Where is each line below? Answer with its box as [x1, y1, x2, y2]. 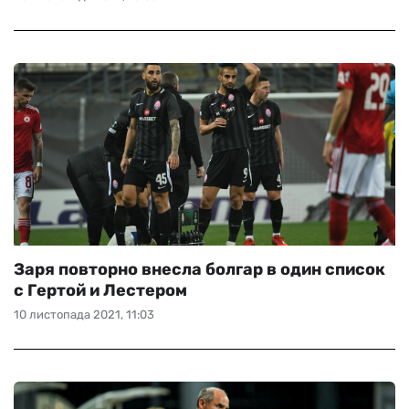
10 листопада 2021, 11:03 [14, 308, 154, 321]
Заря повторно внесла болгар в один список [14, 259, 385, 279]
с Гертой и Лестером [14, 280, 187, 300]
